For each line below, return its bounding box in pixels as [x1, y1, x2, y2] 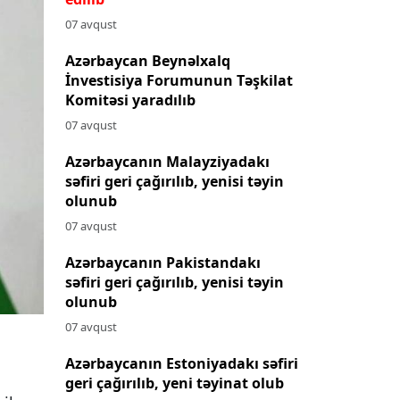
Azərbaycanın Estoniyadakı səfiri [65, 353, 298, 373]
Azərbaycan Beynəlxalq [65, 50, 230, 71]
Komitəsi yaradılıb [65, 89, 196, 110]
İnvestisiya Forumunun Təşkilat [65, 70, 293, 90]
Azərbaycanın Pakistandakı [65, 252, 261, 272]
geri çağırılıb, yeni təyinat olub [65, 372, 284, 393]
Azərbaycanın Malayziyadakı [65, 151, 270, 171]
